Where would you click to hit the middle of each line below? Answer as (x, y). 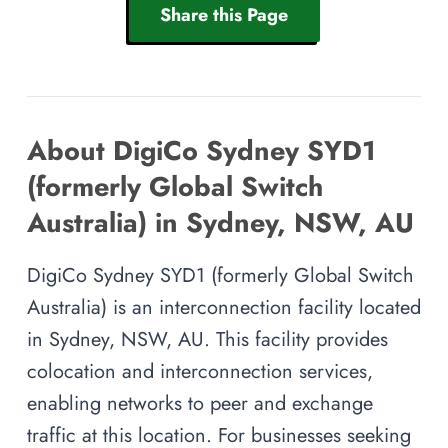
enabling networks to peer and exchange (200, 403)
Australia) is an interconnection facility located (224, 307)
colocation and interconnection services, (200, 371)
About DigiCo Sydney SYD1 (201, 151)
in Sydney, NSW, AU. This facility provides (207, 339)
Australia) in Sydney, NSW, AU (220, 223)
